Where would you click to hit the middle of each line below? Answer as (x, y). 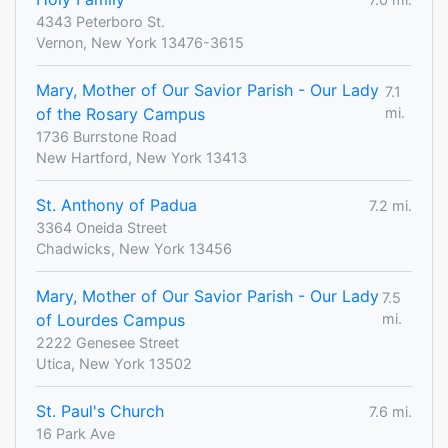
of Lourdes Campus (110, 320)
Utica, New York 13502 (114, 364)
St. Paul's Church (100, 411)
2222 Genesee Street (107, 343)
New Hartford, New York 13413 (141, 158)
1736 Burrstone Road (106, 137)
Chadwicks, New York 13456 (134, 249)
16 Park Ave (75, 434)
